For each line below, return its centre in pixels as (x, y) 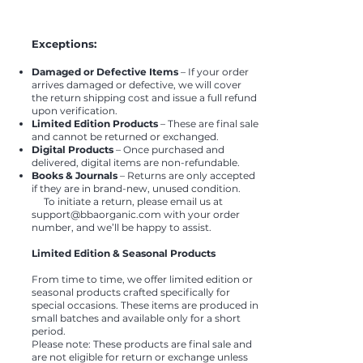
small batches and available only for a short (136, 318)
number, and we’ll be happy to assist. (122, 228)
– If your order (214, 72)
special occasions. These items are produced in (145, 305)
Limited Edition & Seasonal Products (124, 254)
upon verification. (75, 111)
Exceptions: (64, 44)
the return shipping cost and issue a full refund (144, 98)
